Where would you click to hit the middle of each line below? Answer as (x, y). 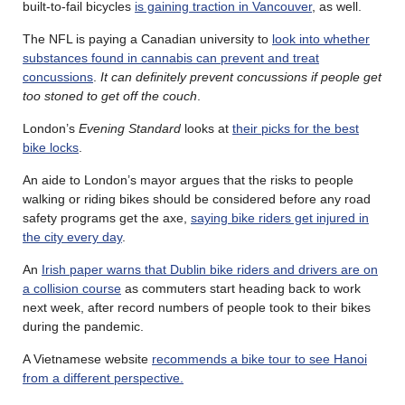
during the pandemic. (83, 326)
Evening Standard (130, 128)
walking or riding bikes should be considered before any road (197, 198)
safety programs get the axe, (107, 217)
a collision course (72, 288)
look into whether (321, 38)
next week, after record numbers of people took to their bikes (197, 307)
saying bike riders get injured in (280, 217)
